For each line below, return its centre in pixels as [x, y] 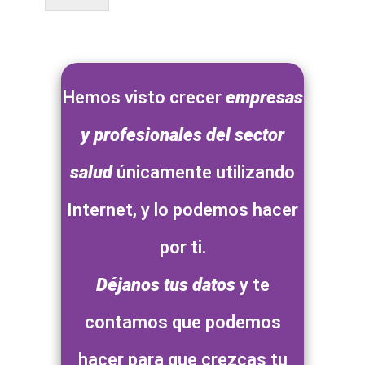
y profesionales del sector [182, 135]
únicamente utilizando [204, 173]
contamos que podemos [182, 323]
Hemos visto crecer [144, 98]
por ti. [182, 248]
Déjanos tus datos [165, 285]
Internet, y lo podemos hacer [182, 210]
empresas [264, 98]
